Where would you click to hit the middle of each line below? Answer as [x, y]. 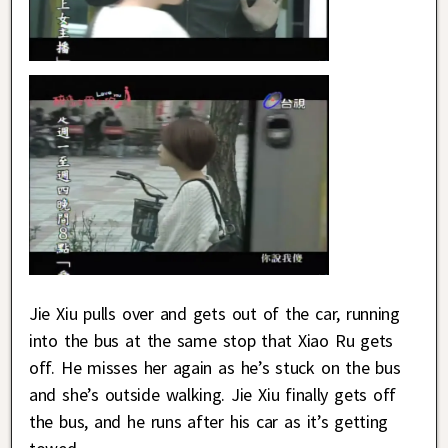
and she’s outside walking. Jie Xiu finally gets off [213, 394]
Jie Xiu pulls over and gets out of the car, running [214, 313]
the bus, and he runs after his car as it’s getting [209, 421]
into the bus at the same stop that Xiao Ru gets [211, 340]
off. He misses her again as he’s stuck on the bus [215, 367]
